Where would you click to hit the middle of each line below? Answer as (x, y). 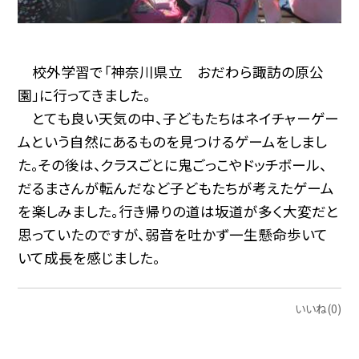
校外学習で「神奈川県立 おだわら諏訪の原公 (171, 72)
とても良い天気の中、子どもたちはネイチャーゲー (179, 119)
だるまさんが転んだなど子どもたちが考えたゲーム (176, 188)
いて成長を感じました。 (89, 258)
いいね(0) (318, 308)
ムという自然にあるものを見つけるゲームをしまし (173, 142)
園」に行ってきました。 (85, 95)
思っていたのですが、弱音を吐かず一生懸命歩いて (173, 235)
